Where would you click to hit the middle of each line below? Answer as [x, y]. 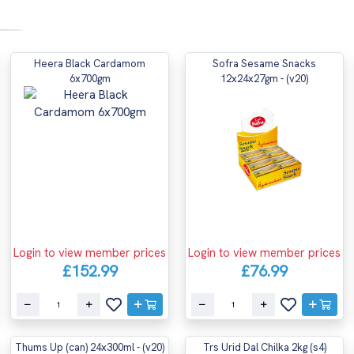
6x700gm [90, 79]
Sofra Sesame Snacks [264, 64]
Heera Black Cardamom [90, 64]
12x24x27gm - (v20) [264, 79]
